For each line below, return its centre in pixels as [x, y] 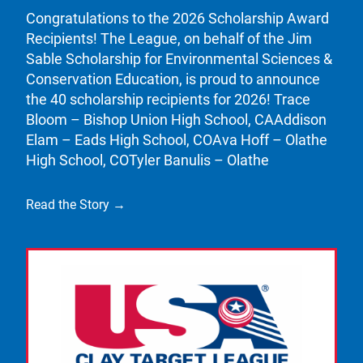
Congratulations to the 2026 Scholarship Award [177, 19]
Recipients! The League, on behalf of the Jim [169, 39]
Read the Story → [76, 205]
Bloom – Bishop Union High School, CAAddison [176, 120]
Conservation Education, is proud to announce [173, 79]
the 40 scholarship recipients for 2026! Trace [168, 100]
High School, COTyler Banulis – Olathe [147, 160]
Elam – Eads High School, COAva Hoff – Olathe [177, 140]
